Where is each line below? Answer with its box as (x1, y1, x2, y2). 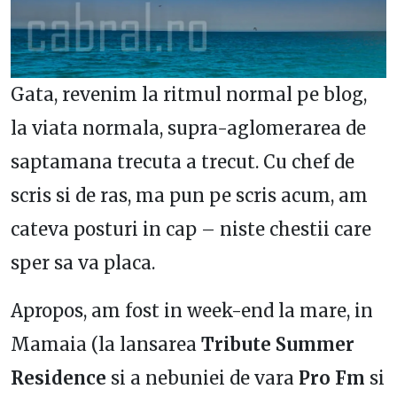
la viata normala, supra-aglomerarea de (11, 117, 366, 140)
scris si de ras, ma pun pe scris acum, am (11, 184, 368, 207)
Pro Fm (294, 367, 365, 390)
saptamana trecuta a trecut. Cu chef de (11, 151, 354, 174)
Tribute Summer (201, 333, 354, 356)
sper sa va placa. (11, 252, 155, 275)
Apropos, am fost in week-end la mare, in (11, 300, 373, 323)
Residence (11, 367, 106, 390)
